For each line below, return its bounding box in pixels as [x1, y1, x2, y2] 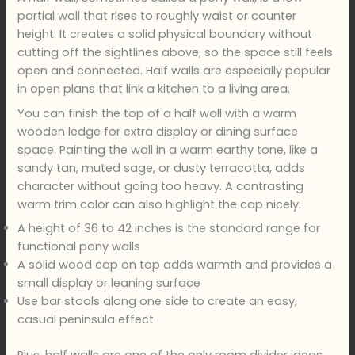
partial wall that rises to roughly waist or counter [17, 8, 297, 25]
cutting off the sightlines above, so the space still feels [17, 44, 334, 61]
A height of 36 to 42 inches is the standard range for [17, 219, 321, 236]
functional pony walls [17, 238, 141, 254]
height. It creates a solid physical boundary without [17, 26, 313, 43]
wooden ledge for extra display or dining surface [17, 123, 299, 139]
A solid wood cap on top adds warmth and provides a [17, 256, 333, 273]
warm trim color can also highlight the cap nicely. [17, 196, 302, 212]
